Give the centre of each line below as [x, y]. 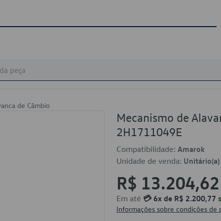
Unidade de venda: [150, 161]
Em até [130, 198]
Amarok [191, 149]
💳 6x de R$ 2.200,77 [180, 198]
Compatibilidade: [147, 149]
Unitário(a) [202, 161]
